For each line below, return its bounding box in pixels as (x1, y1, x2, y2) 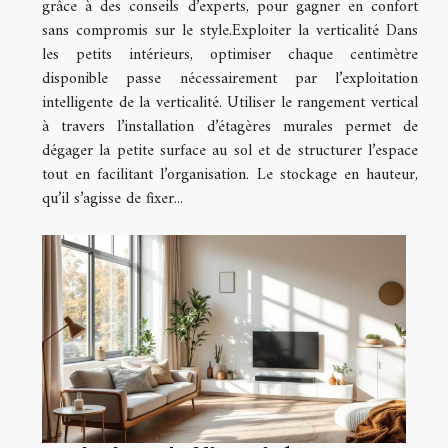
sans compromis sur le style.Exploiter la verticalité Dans (42, 16, 418, 45)
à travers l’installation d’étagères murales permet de (42, 112, 418, 141)
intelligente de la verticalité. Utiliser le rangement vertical (42, 88, 418, 117)
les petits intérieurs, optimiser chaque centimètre (42, 40, 418, 69)
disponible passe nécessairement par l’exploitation (42, 64, 418, 93)
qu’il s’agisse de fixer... (42, 184, 183, 213)
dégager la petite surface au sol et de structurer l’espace (42, 136, 418, 165)
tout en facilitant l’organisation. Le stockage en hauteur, (42, 160, 418, 189)
